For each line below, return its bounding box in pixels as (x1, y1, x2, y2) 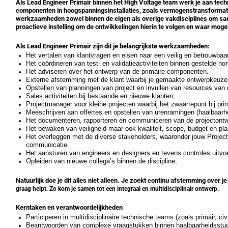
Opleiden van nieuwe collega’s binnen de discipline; (26, 157, 178, 165)
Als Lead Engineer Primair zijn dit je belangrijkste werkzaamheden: (16, 42, 210, 50)
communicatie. (26, 141, 69, 149)
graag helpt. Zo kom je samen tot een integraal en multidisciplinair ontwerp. (16, 185, 219, 192)
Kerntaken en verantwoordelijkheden (16, 203, 123, 211)
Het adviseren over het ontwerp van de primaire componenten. (26, 68, 209, 76)
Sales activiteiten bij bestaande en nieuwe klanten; (26, 92, 176, 100)
